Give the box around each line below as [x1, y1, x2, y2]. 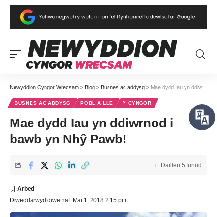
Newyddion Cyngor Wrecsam [10, 84, 79, 90]
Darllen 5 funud [161, 161, 201, 169]
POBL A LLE [80, 100, 113, 106]
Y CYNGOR [123, 100, 152, 106]
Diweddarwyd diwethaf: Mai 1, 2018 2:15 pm [10, 196, 126, 203]
